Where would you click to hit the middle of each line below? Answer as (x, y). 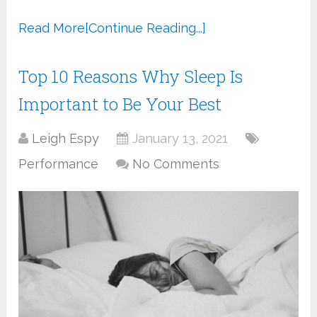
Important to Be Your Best (120, 104)
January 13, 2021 (180, 138)
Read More (52, 28)
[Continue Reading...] (146, 28)
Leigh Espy (66, 138)
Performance (59, 163)
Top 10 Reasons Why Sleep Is (131, 76)
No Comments (176, 163)
